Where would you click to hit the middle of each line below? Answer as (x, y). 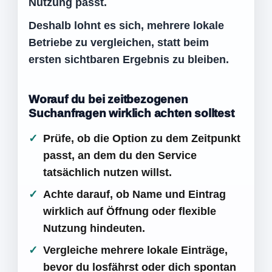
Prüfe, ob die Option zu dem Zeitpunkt (142, 138)
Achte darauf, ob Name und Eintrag (134, 194)
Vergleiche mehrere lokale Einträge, (135, 250)
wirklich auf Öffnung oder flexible (130, 211)
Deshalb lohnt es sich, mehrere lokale (126, 25)
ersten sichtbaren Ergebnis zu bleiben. (129, 59)
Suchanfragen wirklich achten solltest (131, 113)
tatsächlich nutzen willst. (107, 172)
